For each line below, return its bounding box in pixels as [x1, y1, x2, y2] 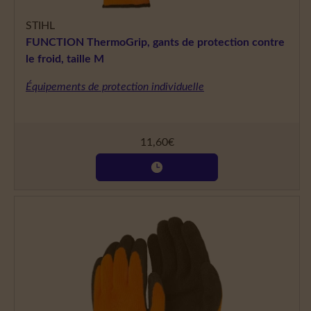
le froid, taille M [26, 53, 104, 65]
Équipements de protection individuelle [26, 81, 204, 93]
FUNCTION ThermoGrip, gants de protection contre [26, 37, 285, 49]
